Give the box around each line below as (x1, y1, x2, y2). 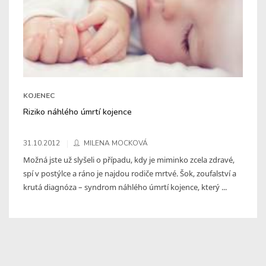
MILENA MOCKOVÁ (84, 138, 148, 148)
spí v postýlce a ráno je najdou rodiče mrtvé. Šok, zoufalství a (23, 167, 236, 179)
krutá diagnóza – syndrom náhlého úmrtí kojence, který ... (23, 181, 227, 192)
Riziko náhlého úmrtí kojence (23, 105, 132, 118)
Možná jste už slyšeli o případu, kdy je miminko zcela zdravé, (23, 154, 235, 165)
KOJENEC (23, 90, 55, 100)
